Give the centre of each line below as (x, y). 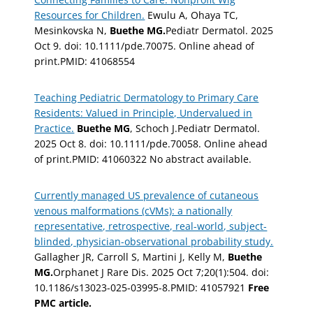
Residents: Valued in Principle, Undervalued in (144, 112)
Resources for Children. (90, 15)
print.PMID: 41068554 (85, 61)
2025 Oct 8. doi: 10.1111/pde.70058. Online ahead (151, 143)
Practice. (54, 128)
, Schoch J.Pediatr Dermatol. (195, 128)
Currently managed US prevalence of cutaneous (147, 195)
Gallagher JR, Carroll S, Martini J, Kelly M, (131, 256)
